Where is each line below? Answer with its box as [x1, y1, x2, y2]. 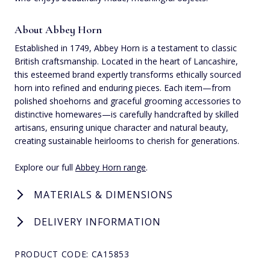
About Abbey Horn [14, 22, 102, 36]
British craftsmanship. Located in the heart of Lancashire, [14, 55, 238, 67]
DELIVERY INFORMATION [34, 215, 161, 228]
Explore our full [14, 161, 75, 173]
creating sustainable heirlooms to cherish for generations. [14, 134, 239, 146]
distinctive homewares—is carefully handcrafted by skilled [14, 108, 239, 120]
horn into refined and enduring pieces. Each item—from [14, 81, 231, 93]
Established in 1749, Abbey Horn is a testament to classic [14, 42, 237, 54]
